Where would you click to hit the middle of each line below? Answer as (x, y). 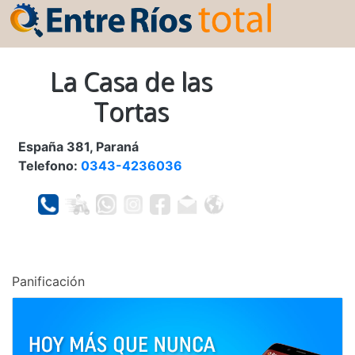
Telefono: (50, 166)
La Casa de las (131, 82)
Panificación (48, 282)
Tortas (131, 112)
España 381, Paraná (78, 147)
